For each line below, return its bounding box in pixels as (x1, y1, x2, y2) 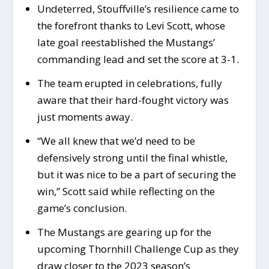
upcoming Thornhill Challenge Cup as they (37, 242, 239, 256)
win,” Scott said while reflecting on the (37, 184, 215, 199)
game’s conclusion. (37, 201, 127, 216)
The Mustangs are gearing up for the (37, 225, 211, 240)
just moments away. (37, 110, 133, 124)
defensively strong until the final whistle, (37, 151, 228, 165)
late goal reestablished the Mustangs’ (37, 35, 215, 50)
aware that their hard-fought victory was (37, 93, 229, 107)
